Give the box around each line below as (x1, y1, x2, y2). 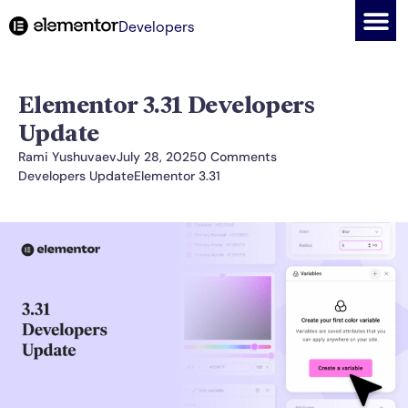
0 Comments (198, 148, 277, 165)
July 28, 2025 (117, 148, 198, 165)
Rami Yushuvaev (18, 148, 117, 165)
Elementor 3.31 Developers (18, 90, 314, 119)
